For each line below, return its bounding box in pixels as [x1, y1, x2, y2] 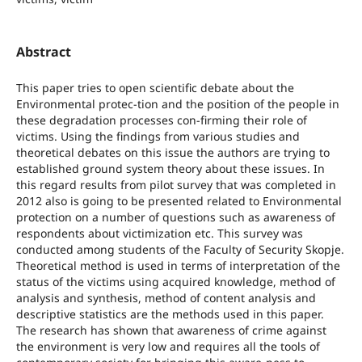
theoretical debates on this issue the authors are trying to [15, 144, 330, 160]
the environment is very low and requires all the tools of [15, 338, 320, 354]
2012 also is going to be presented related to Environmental [15, 192, 342, 208]
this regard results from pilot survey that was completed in [15, 176, 336, 192]
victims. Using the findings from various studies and [15, 128, 300, 144]
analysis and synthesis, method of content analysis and [15, 289, 316, 305]
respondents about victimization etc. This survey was [15, 225, 303, 241]
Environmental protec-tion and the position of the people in [15, 95, 339, 112]
